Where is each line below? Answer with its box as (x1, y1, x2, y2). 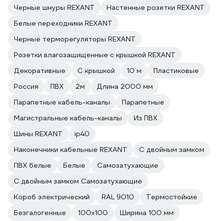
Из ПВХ (134, 113, 157, 122)
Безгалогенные (14, 208, 66, 217)
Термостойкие (146, 192, 197, 201)
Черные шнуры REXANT (14, 3, 95, 12)
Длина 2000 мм (97, 82, 153, 91)
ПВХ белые (14, 161, 51, 170)
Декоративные (14, 66, 66, 75)
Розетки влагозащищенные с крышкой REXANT (14, 50, 176, 59)
